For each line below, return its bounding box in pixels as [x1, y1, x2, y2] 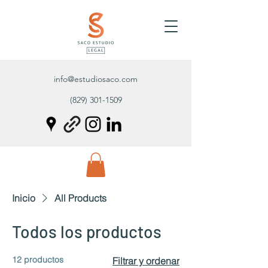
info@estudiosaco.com [54, 74, 138, 84]
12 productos [12, 254, 63, 265]
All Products [54, 191, 106, 204]
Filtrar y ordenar [112, 254, 179, 267]
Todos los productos [12, 221, 162, 242]
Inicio [12, 191, 35, 204]
